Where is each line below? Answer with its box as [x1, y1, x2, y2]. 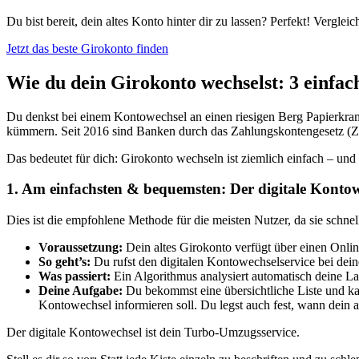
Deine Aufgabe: [38, 284, 123, 298]
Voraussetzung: [38, 240, 123, 255]
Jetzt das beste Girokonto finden [6, 41, 168, 55]
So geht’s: [38, 255, 91, 269]
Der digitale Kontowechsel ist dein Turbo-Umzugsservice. [6, 325, 300, 340]
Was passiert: [38, 269, 111, 284]
